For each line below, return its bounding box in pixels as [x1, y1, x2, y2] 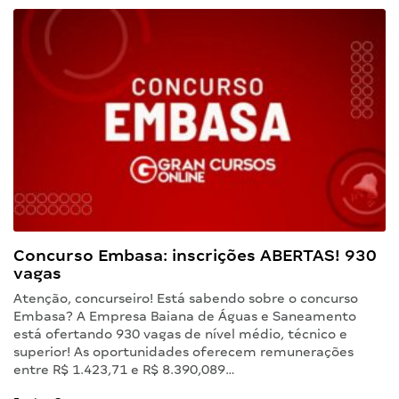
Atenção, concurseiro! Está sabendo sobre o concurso [13, 291, 358, 306]
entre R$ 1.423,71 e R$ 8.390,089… [13, 362, 235, 378]
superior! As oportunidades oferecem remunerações [13, 345, 354, 360]
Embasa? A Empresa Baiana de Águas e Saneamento [13, 309, 356, 324]
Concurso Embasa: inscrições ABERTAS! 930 [13, 246, 377, 265]
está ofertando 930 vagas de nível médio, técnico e [13, 327, 347, 342]
